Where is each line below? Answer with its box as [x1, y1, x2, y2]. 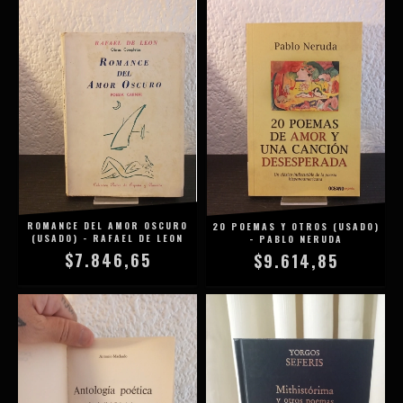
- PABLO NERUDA [248, 231, 343, 246]
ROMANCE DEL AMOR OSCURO [27, 219, 188, 233]
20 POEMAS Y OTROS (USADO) [211, 219, 380, 233]
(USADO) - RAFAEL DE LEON [31, 231, 184, 246]
